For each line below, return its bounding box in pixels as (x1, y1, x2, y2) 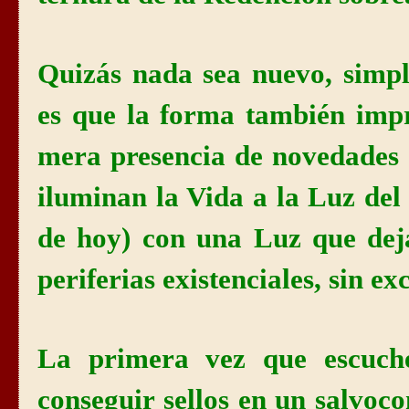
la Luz (276, 182, 356, 214)
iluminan (37, 182, 156, 214)
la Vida (155, 182, 245, 214)
